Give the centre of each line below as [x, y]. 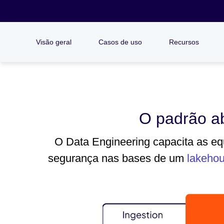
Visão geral [54, 42]
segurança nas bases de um [117, 158]
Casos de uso [120, 42]
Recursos [184, 42]
